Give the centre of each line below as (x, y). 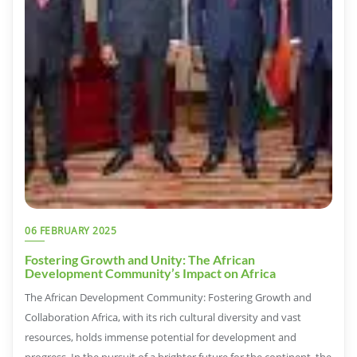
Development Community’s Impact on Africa (150, 273)
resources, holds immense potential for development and (161, 337)
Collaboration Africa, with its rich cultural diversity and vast (163, 317)
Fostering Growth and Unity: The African (140, 259)
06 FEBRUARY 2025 (71, 230)
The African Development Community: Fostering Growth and (168, 297)
